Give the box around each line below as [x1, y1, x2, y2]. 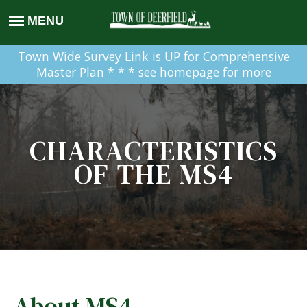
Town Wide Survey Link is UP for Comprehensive [17, 48, 290, 65]
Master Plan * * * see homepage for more [36, 64, 271, 81]
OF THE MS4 [73, 156, 234, 193]
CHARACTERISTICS [29, 132, 278, 170]
